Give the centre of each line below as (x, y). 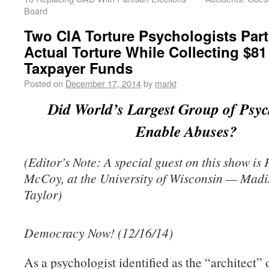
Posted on (44, 83)
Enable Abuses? (186, 131)
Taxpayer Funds (78, 68)
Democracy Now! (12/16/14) (98, 233)
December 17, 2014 (103, 83)
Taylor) (43, 194)
